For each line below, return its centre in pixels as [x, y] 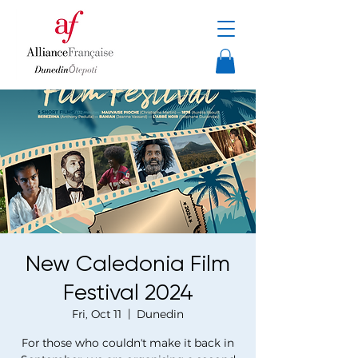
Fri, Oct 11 [97, 314]
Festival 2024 [128, 292]
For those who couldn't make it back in [128, 343]
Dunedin [160, 314]
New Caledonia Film [128, 264]
